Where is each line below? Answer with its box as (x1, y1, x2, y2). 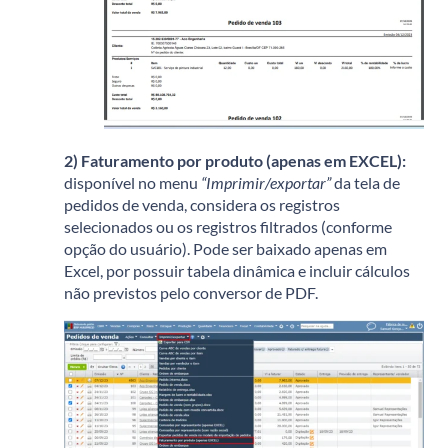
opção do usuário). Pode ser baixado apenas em (64, 239, 387, 259)
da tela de (331, 173, 400, 193)
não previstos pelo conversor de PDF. (64, 283, 318, 303)
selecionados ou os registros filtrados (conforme (64, 217, 392, 237)
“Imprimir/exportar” (201, 173, 331, 193)
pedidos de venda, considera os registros (64, 195, 340, 215)
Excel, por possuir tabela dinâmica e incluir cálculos (64, 261, 410, 281)
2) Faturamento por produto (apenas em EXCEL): (64, 151, 406, 171)
